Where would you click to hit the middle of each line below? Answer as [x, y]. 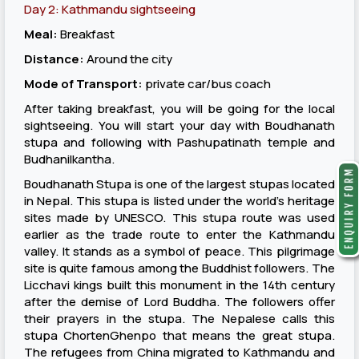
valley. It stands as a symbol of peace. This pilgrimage [179, 251]
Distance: [54, 59]
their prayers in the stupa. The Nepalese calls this [179, 319]
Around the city [128, 59]
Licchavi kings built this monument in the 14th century [179, 285]
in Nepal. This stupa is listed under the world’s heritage [179, 201]
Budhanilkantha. [69, 159]
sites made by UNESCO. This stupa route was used [179, 218]
